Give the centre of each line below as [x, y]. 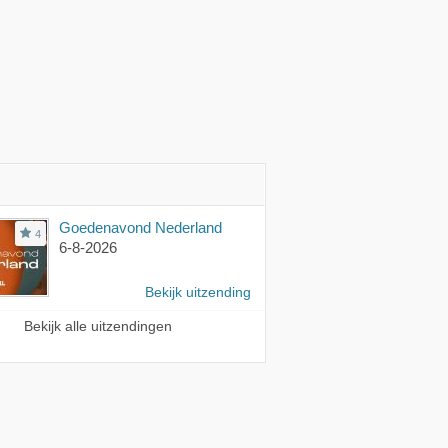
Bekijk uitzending [198, 292]
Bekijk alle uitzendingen [98, 326]
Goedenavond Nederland [140, 227]
